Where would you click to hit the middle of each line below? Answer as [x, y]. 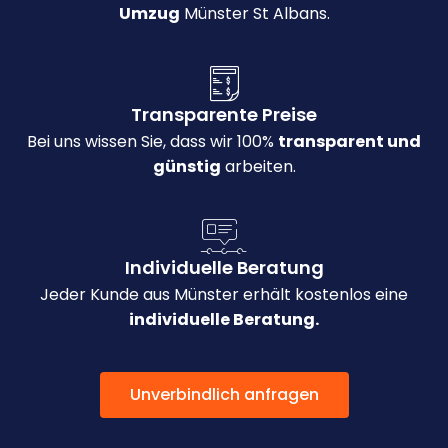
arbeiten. [258, 167]
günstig [186, 167]
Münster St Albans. [254, 14]
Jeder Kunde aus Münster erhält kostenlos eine [224, 295]
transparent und [349, 142]
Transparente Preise [224, 115]
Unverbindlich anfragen [224, 395]
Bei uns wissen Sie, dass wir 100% [152, 142]
